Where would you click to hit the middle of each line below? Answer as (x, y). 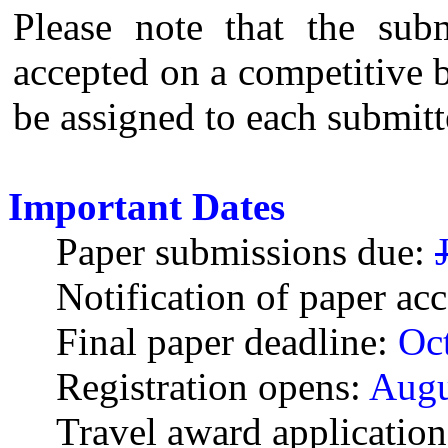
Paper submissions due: (240, 252)
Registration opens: (208, 387)
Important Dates (146, 207)
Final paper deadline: (222, 342)
